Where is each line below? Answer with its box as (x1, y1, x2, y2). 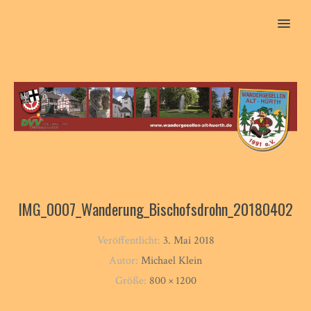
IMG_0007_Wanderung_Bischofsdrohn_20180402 (18, 197, 293, 220)
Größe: (115, 273, 149, 288)
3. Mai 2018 (162, 233, 215, 248)
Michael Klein (141, 253, 202, 268)
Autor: (109, 253, 141, 268)
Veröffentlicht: (96, 233, 163, 248)
